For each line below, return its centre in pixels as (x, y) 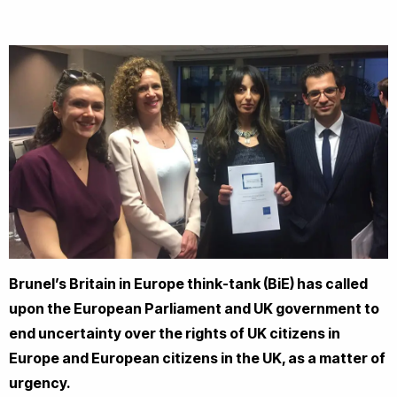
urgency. (40, 382)
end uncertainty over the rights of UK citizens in (175, 333)
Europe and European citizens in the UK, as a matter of (197, 358)
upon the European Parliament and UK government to (194, 308)
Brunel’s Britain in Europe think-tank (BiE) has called (188, 283)
